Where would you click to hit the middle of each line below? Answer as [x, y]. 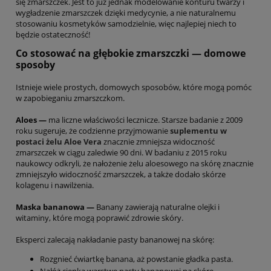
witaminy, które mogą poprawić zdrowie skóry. [100, 218]
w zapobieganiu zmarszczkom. [70, 98]
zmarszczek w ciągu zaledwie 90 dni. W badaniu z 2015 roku [121, 153]
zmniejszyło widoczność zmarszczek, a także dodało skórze [121, 175]
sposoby [35, 65]
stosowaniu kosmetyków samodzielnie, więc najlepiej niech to [126, 24]
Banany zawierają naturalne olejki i [157, 207]
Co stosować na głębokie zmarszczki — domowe [131, 54]
